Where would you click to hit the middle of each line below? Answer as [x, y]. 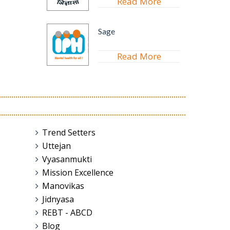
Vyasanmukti [67, 159]
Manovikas [63, 186]
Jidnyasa [58, 199]
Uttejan [56, 146]
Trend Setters [69, 132]
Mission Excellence [78, 172]
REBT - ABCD [67, 213]
